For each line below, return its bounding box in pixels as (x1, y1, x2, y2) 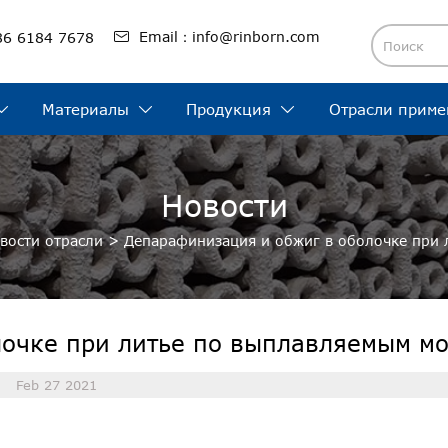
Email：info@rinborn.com (138, 27, 320, 45)
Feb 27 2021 (15, 376, 97, 393)
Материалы (42, 100, 130, 119)
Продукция (186, 100, 272, 119)
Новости (160, 187, 288, 224)
